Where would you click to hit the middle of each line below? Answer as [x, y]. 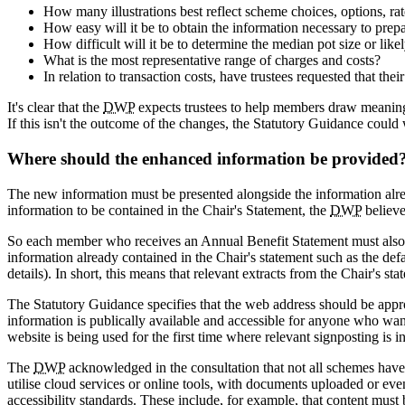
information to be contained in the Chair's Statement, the [169, 210]
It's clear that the [55, 108]
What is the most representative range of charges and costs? [212, 61]
